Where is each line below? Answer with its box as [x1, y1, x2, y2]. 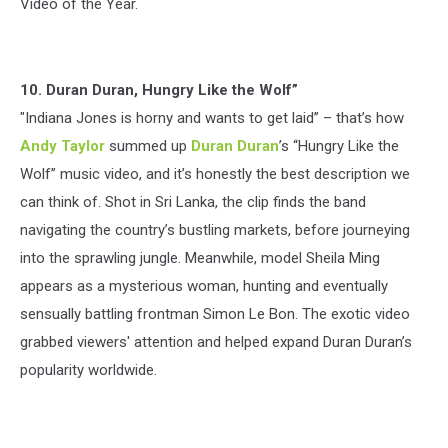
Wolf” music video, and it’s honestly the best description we [20, 164, 410, 183]
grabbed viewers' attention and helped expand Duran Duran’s [20, 332, 412, 351]
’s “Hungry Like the [279, 136, 399, 155]
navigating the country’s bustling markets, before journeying [20, 220, 410, 239]
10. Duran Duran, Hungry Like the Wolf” [20, 80, 298, 99]
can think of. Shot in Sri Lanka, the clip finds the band [20, 192, 366, 211]
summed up [105, 136, 191, 155]
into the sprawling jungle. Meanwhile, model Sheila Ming [20, 248, 380, 267]
